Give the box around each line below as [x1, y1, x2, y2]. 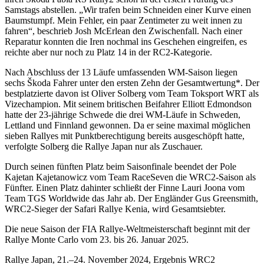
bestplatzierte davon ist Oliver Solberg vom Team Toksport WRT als [5, 88, 259, 98]
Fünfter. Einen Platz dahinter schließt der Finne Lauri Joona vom [5, 182, 245, 193]
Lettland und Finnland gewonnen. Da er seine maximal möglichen [5, 120, 250, 130]
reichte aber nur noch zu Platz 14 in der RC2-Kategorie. [5, 47, 212, 57]
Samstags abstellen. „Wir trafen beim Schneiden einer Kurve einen [5, 4, 251, 15]
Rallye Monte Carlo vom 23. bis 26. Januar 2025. [5, 234, 189, 245]
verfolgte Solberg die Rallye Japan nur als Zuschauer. [5, 141, 203, 151]
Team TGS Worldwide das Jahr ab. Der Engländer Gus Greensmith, [5, 193, 258, 203]
